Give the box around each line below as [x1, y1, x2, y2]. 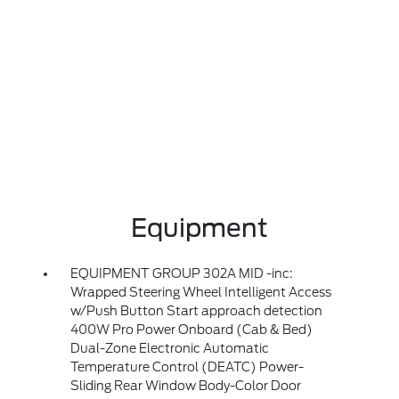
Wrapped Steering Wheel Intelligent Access [69, 285, 331, 299]
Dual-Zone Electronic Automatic [69, 341, 269, 355]
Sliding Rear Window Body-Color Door [69, 379, 301, 393]
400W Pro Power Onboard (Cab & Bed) [69, 322, 313, 337]
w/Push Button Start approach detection [69, 304, 322, 318]
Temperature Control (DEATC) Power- [69, 360, 304, 374]
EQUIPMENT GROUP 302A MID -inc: [69, 266, 293, 281]
